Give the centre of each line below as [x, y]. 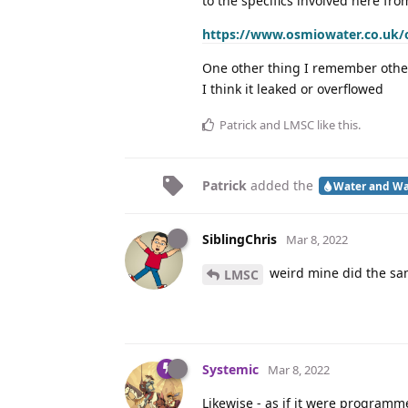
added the [282, 185]
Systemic [230, 369]
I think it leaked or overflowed [293, 88]
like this [336, 124]
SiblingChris [240, 239]
